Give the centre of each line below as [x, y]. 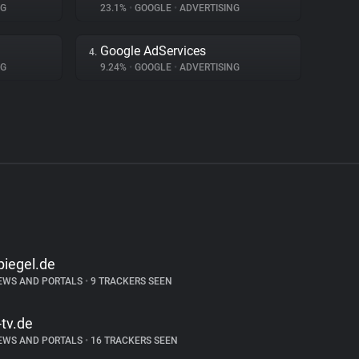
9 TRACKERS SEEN [130, 281]
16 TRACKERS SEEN [133, 341]
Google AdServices [153, 51]
